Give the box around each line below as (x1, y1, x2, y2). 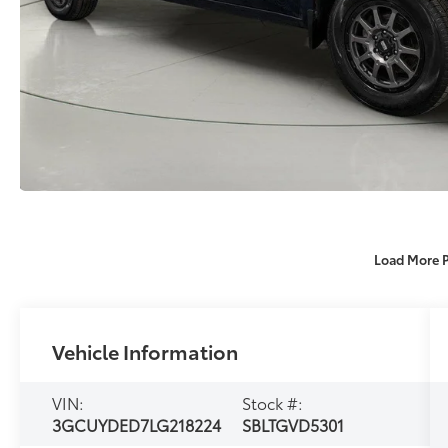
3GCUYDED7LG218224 (52, 412, 222, 436)
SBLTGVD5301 (242, 412, 345, 436)
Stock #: (242, 390, 304, 414)
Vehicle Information (52, 336, 239, 365)
